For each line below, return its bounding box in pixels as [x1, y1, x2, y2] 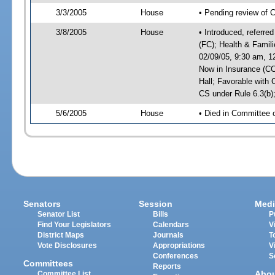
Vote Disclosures [37, 242, 98, 250]
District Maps [37, 231, 85, 239]
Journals [153, 231, 184, 239]
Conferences [153, 252, 199, 260]
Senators [23, 199, 61, 209]
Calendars [153, 221, 190, 229]
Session [139, 199, 173, 209]
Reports [153, 263, 182, 271]
